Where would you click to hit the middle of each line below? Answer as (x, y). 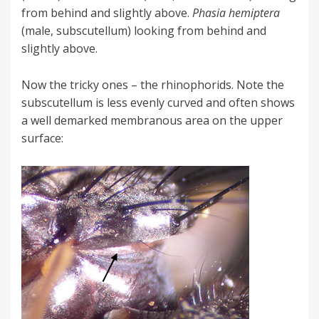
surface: (42, 138)
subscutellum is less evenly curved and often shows (158, 103)
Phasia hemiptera (236, 13)
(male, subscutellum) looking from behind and (144, 31)
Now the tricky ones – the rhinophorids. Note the (153, 85)
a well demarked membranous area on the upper (152, 121)
